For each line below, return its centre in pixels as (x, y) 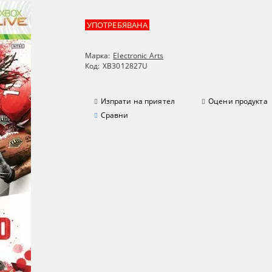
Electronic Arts (138, 56)
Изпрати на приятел (138, 101)
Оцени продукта (238, 101)
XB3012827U (125, 66)
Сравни (114, 115)
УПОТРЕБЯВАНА (117, 25)
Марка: (97, 56)
